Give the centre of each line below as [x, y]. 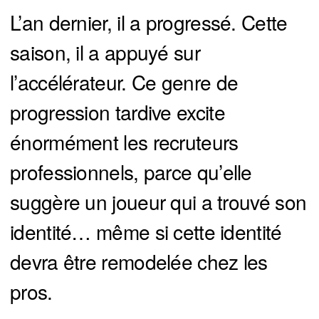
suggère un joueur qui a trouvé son [158, 202]
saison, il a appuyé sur [105, 52]
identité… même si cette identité [146, 232]
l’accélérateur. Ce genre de [124, 82]
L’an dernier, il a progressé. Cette [149, 22]
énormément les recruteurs [124, 142]
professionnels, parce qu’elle [131, 172]
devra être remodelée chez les [139, 262]
